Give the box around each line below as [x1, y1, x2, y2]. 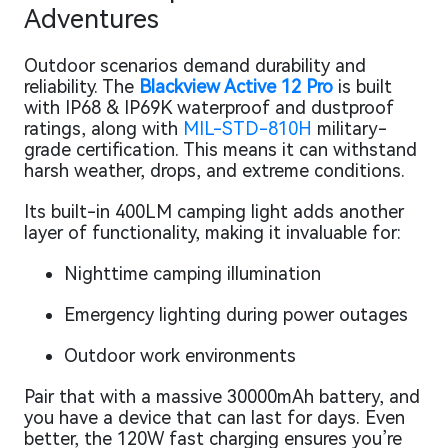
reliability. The [24, 75, 139, 97]
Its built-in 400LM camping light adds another [24, 200, 404, 222]
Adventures [24, 3, 159, 34]
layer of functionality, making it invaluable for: [24, 221, 401, 243]
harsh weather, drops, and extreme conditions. [24, 159, 405, 181]
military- [312, 117, 387, 139]
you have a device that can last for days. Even [24, 406, 405, 428]
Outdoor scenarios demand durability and [24, 54, 366, 76]
